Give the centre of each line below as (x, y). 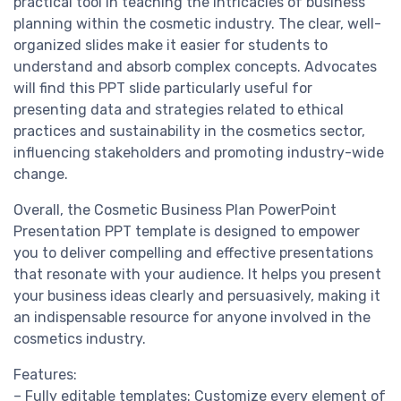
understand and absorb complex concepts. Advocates (195, 67)
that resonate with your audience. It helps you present (197, 275)
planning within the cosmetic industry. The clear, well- (197, 24)
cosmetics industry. (80, 339)
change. (41, 175)
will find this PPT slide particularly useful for (163, 89)
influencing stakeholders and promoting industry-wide (199, 153)
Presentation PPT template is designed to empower (187, 232)
